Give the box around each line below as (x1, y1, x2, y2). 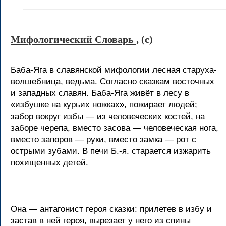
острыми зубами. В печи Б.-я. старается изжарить (11, 146, 211, 156)
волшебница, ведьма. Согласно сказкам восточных (11, 77, 214, 86)
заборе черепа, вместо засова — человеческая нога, (11, 123, 218, 133)
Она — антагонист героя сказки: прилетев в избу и (11, 204, 212, 214)
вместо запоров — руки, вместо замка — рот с (11, 135, 196, 144)
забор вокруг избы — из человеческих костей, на (11, 111, 205, 121)
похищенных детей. (11, 158, 88, 167)
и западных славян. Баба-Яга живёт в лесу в (11, 88, 189, 98)
